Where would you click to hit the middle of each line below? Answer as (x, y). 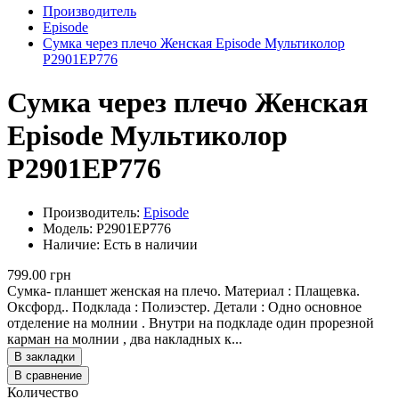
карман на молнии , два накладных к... (125, 338)
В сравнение (48, 375)
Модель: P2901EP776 (107, 228)
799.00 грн (39, 274)
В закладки (45, 356)
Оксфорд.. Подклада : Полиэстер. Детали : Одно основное (184, 306)
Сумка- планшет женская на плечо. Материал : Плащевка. (183, 290)
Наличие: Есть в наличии (120, 244)
